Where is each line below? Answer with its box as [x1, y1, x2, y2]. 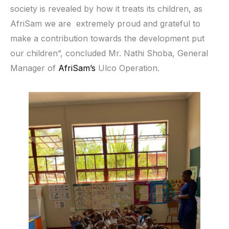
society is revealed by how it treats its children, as [10, 3, 202, 14]
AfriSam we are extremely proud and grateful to [10, 18, 200, 29]
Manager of [10, 62, 58, 73]
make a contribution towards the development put [10, 33, 204, 43]
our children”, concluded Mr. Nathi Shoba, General [10, 48, 208, 58]
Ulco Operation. [96, 62, 159, 73]
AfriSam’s [58, 62, 96, 73]
